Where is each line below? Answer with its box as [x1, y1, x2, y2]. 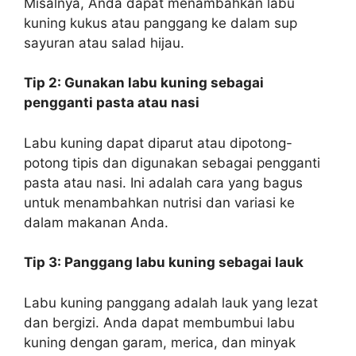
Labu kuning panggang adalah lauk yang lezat [24, 294, 318, 311]
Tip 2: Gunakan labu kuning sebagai [24, 75, 264, 91]
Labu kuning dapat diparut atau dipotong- [24, 134, 292, 151]
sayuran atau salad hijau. [24, 34, 184, 51]
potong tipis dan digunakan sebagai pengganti [24, 154, 320, 171]
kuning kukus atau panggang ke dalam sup [24, 14, 297, 31]
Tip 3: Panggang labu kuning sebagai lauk [24, 254, 304, 270]
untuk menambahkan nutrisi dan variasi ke [24, 194, 295, 211]
